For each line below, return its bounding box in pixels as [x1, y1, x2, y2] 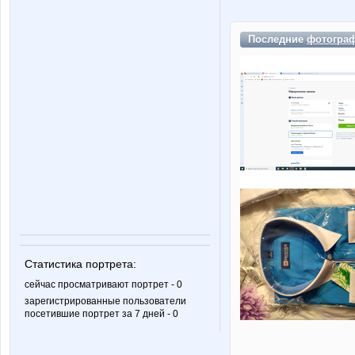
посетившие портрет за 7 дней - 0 [25, 308, 178, 320]
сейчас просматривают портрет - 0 [25, 279, 182, 291]
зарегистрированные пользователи [25, 296, 186, 307]
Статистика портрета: [25, 258, 136, 271]
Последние [248, 33, 307, 45]
